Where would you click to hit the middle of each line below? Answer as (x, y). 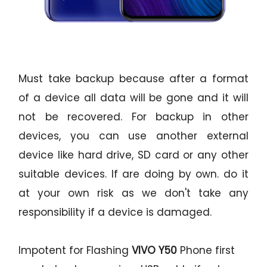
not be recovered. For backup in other (133, 117)
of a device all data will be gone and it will (133, 98)
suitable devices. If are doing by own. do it (133, 174)
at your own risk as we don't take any (133, 193)
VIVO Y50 (156, 251)
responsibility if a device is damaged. (115, 212)
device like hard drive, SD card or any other (133, 155)
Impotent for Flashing (75, 251)
